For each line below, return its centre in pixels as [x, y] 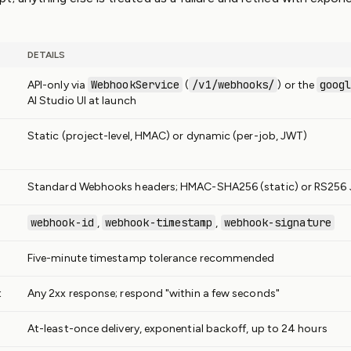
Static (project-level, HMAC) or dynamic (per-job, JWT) [168, 136]
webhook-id [62, 223]
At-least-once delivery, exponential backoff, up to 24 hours [177, 329]
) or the [297, 85]
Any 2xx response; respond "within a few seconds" [154, 293]
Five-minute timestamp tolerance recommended [151, 258]
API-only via [58, 85]
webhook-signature [277, 223]
